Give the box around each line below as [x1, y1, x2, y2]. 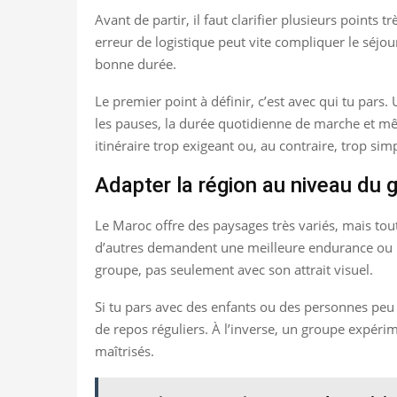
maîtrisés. [95, 341, 154, 360]
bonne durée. [95, 54, 176, 73]
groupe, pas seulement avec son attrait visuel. [95, 260, 373, 278]
